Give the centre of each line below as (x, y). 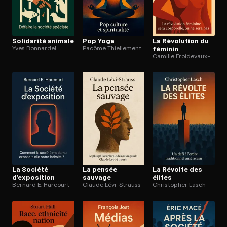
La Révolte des (178, 169)
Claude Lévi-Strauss (111, 185)
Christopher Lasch (179, 185)
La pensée (100, 169)
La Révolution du (181, 40)
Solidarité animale (43, 40)
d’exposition (33, 177)
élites (162, 177)
